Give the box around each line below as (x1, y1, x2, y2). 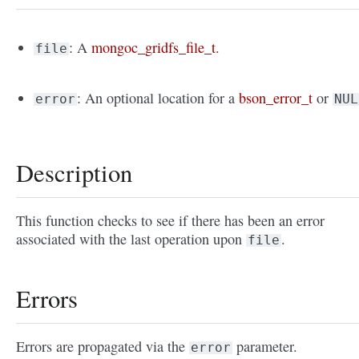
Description (16, 156, 132, 190)
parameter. (232, 337, 297, 357)
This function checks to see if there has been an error (16, 211, 325, 231)
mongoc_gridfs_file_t (91, 38, 216, 58)
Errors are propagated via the (16, 337, 189, 357)
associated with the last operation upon (16, 229, 246, 249)
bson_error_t (239, 88, 313, 108)
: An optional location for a (77, 88, 240, 108)
